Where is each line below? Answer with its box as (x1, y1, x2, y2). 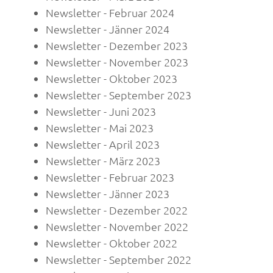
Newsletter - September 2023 (46, 88, 191, 102)
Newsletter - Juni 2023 (46, 104, 156, 119)
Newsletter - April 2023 (46, 137, 160, 152)
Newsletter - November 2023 (46, 55, 188, 69)
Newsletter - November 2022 (46, 219, 188, 234)
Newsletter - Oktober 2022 (46, 236, 177, 250)
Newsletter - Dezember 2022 (46, 203, 188, 218)
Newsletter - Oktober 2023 (46, 71, 177, 86)
